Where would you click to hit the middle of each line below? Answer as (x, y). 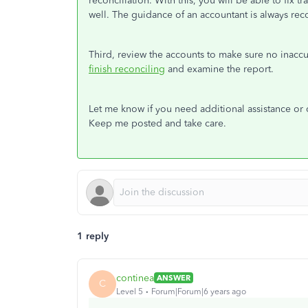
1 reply (93, 236)
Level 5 (130, 291)
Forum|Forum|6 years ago (199, 291)
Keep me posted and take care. (157, 123)
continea (135, 278)
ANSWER (174, 278)
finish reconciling (127, 69)
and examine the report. (219, 69)
